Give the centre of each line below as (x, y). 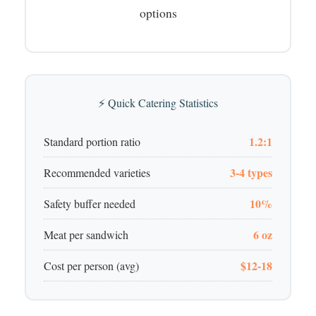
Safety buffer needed (90, 203)
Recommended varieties (97, 172)
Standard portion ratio (92, 141)
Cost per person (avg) (91, 265)
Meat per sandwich (86, 234)
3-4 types (251, 172)
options (158, 12)
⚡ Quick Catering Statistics (158, 102)
